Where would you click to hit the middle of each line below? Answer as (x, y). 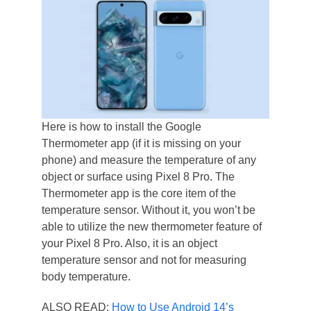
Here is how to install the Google (121, 127)
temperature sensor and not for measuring (144, 260)
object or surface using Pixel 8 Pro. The (138, 177)
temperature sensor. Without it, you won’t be (148, 210)
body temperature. (86, 277)
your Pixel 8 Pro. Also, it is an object (129, 243)
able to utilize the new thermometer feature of (151, 227)
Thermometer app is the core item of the (138, 193)
